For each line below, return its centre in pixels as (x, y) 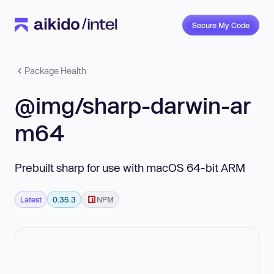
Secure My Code (221, 25)
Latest (31, 199)
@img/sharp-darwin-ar (133, 105)
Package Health (55, 71)
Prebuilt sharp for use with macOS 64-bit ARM (130, 167)
